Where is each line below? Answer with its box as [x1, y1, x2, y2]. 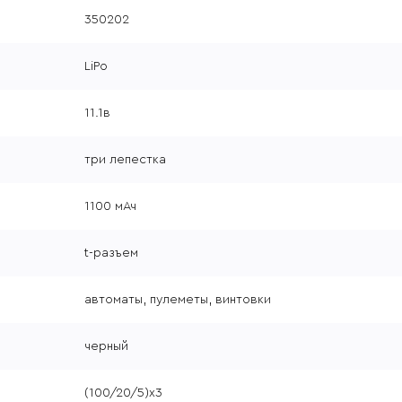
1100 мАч [84, 200, 136, 214]
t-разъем [84, 247, 138, 260]
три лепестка [84, 153, 166, 167]
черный [84, 340, 128, 354]
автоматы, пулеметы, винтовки [84, 293, 271, 307]
